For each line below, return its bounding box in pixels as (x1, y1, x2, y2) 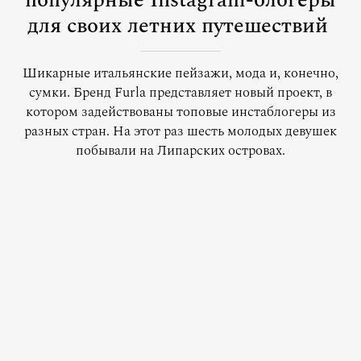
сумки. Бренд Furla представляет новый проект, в (29, 82, 332, 103)
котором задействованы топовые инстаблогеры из (25, 102, 336, 122)
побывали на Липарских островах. (76, 140, 285, 161)
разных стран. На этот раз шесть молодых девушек (24, 121, 337, 142)
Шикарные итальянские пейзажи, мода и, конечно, (23, 63, 338, 84)
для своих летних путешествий (27, 10, 329, 42)
